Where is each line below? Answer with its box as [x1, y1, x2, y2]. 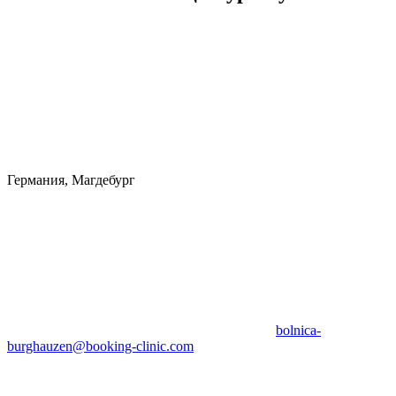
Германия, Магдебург [7, 171, 135, 187]
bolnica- [276, 322, 321, 338]
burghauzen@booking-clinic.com [7, 338, 194, 354]
